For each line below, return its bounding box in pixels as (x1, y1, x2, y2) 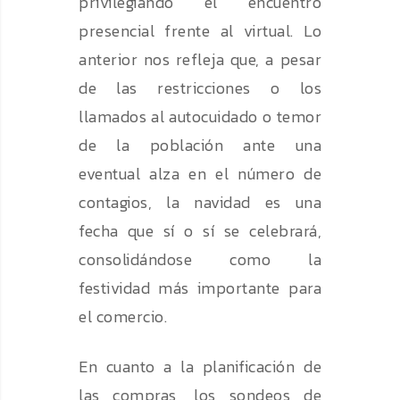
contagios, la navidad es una (79, 190, 321, 215)
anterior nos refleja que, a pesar (79, 47, 321, 72)
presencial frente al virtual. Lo (79, 19, 321, 44)
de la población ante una (79, 133, 321, 158)
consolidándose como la (79, 247, 321, 272)
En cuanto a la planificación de (79, 354, 321, 379)
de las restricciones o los (79, 76, 321, 101)
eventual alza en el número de (79, 162, 321, 187)
